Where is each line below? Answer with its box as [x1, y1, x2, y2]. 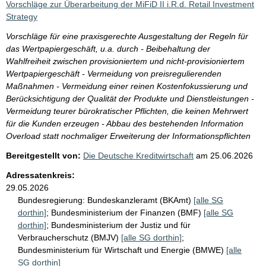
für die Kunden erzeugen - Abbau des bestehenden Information [6, 118, 243, 128]
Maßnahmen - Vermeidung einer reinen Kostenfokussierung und [6, 81, 248, 91]
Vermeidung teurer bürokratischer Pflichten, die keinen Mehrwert [6, 106, 248, 116]
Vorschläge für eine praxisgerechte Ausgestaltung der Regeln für [6, 31, 248, 41]
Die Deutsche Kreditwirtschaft [83, 150, 194, 160]
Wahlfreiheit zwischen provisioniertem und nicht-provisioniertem [6, 56, 245, 66]
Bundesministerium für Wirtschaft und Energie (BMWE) [18, 245, 226, 255]
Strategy [6, 11, 37, 21]
